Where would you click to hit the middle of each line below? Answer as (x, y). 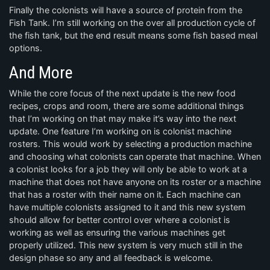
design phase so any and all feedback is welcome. (111, 257)
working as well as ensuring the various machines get (117, 232)
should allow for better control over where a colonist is (120, 219)
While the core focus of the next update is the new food (122, 93)
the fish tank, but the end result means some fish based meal (133, 35)
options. (26, 48)
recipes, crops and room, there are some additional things (127, 105)
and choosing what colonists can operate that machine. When (135, 156)
